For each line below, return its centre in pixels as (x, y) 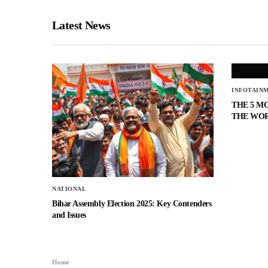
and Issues (69, 215)
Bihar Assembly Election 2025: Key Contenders (132, 204)
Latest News (81, 25)
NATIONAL (69, 189)
